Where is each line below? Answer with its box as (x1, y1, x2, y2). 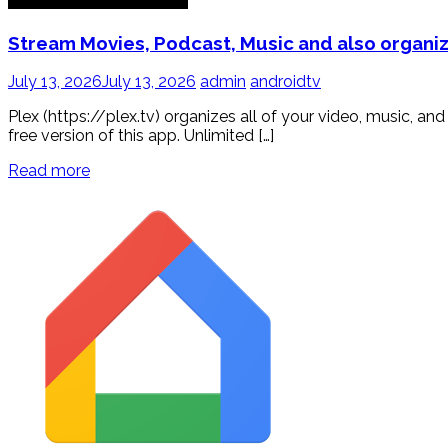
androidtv (250, 72, 321, 92)
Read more (8, 161, 90, 181)
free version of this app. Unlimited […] (8, 126, 274, 146)
